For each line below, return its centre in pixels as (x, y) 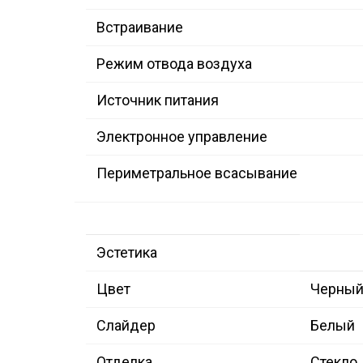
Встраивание (140, 28)
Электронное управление (182, 137)
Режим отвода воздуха (174, 64)
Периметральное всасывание (197, 173)
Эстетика (127, 253)
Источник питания (158, 100)
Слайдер (126, 326)
